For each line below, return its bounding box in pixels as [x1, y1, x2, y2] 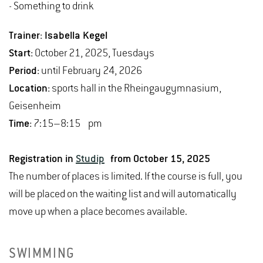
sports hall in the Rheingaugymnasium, [50, 82, 221, 95]
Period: [9, 65, 39, 77]
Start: [9, 47, 33, 59]
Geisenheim [9, 100, 61, 112]
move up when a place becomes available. [9, 205, 187, 218]
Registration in [9, 153, 76, 165]
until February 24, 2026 [39, 65, 142, 77]
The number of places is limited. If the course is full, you [9, 170, 242, 183]
